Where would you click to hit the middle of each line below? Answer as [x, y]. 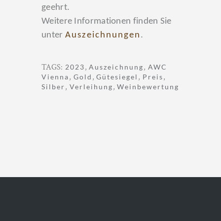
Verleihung [91, 86]
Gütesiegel [117, 76]
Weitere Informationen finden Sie [107, 21]
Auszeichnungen [103, 35]
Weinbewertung [148, 86]
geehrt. [56, 7]
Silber [53, 86]
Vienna [55, 76]
